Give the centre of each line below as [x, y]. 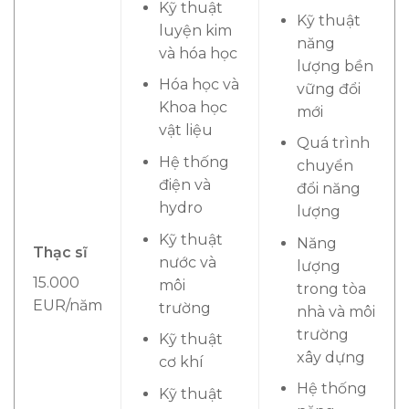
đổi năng [328, 189]
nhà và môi [336, 311]
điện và [184, 184]
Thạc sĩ [62, 253]
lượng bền [335, 66]
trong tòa [331, 288]
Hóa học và [199, 85]
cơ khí [181, 362]
